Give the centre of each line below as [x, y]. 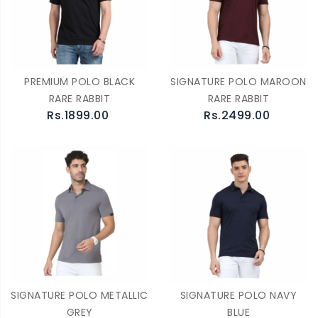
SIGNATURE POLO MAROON [238, 82]
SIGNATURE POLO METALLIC [79, 295]
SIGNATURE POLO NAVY [238, 295]
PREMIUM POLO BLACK [79, 82]
